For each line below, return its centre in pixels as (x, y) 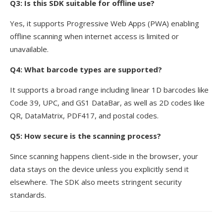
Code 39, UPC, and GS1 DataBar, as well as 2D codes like (107, 102)
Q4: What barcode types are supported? (86, 69)
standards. (28, 194)
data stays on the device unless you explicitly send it (99, 169)
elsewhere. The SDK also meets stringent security (96, 182)
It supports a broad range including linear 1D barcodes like (109, 89)
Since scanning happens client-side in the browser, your (104, 156)
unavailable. (29, 49)
